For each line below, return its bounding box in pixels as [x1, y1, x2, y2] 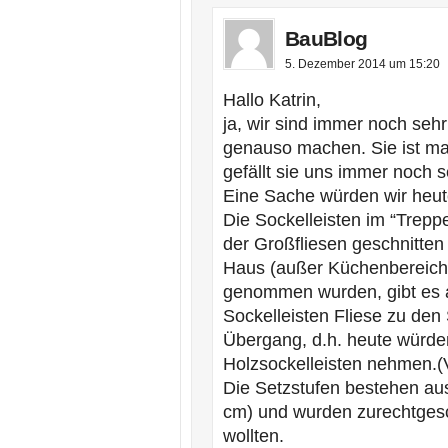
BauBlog [285, 27, 368, 50]
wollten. [223, 426, 284, 446]
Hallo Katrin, [223, 90, 321, 110]
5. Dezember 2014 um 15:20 [285, 57, 440, 71]
